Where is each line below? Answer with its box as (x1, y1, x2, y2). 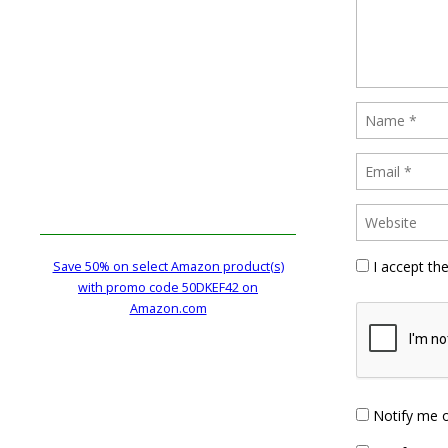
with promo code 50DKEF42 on (78, 278, 258, 296)
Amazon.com (129, 299, 207, 317)
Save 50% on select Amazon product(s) (52, 257, 284, 275)
